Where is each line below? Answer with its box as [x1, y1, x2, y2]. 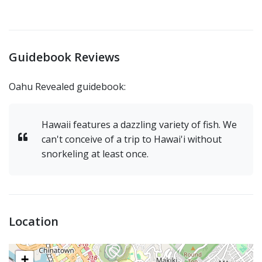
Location [9, 213, 58, 229]
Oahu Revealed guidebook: [9, 80, 126, 93]
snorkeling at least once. [42, 147, 151, 160]
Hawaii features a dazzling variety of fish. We [42, 118, 237, 131]
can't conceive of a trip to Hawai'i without [42, 132, 222, 146]
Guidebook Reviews [9, 49, 120, 65]
